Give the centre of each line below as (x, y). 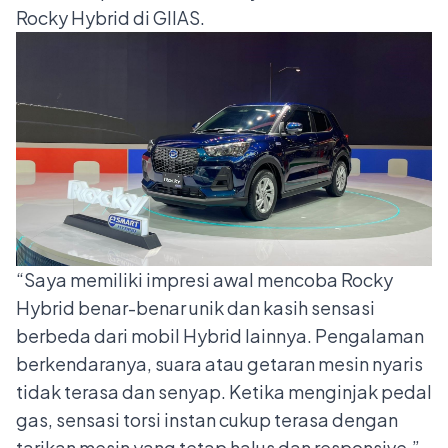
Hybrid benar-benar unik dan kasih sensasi (195, 308)
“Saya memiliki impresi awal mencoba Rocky (204, 280)
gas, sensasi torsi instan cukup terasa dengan (207, 420)
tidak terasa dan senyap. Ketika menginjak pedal (224, 392)
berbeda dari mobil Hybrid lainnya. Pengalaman (220, 336)
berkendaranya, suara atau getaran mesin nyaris (219, 364)
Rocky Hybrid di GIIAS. (110, 18)
